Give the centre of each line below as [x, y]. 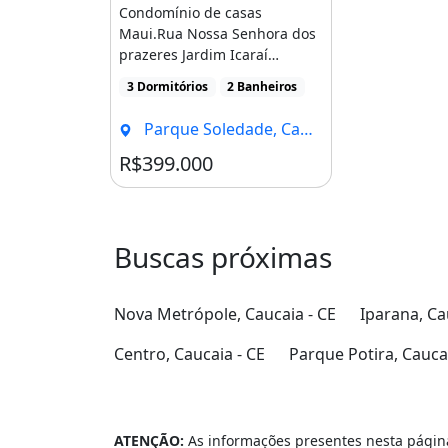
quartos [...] [158, 96]
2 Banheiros [262, 86]
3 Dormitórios [167, 86]
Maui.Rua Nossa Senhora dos [217, 33]
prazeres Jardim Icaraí [193, 54]
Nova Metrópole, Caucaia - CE [225, 314]
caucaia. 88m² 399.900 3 [199, 75]
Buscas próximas [223, 257]
